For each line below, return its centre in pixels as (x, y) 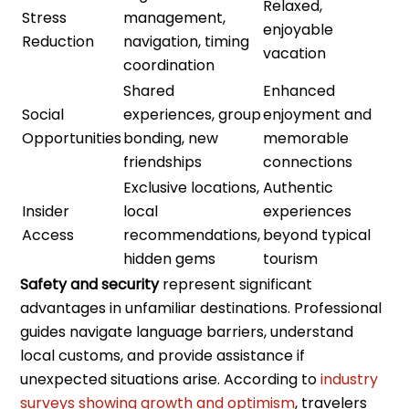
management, (175, 17)
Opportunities (72, 138)
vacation (295, 53)
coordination (169, 65)
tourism (291, 258)
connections (308, 162)
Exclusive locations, (192, 187)
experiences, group (193, 114)
